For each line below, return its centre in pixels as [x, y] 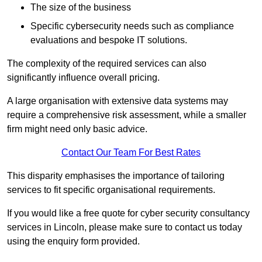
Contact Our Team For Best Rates [131, 153]
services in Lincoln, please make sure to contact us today [125, 227]
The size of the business [81, 8]
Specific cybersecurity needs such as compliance [132, 26]
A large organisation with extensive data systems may [118, 101]
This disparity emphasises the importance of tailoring [116, 176]
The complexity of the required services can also [107, 64]
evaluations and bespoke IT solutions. [109, 40]
